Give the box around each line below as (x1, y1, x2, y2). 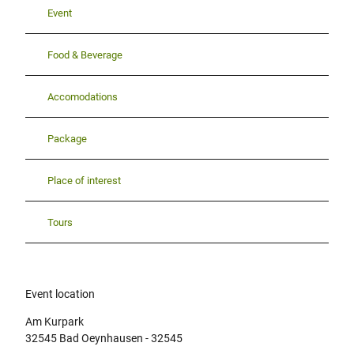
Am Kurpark (25, 315, 84, 329)
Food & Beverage (47, 48, 122, 61)
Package (47, 132, 87, 145)
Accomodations (47, 90, 118, 103)
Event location (25, 288, 95, 301)
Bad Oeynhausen (59, 332, 143, 345)
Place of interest (47, 174, 121, 186)
